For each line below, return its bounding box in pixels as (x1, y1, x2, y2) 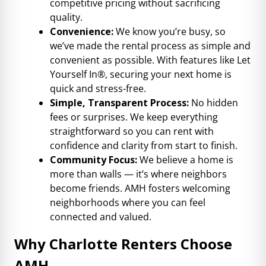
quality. (50, 11, 83, 24)
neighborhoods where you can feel (50, 196, 205, 209)
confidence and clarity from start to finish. (50, 139, 237, 152)
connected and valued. (50, 210, 151, 223)
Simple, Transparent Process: (50, 96, 189, 109)
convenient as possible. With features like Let (50, 53, 251, 66)
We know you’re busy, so (113, 25, 226, 38)
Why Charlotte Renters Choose (14, 234, 232, 254)
